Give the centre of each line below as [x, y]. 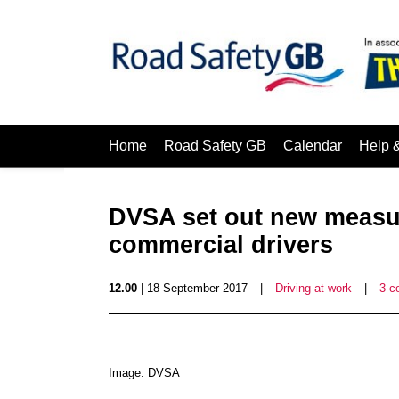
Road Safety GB [215, 146]
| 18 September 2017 [192, 288]
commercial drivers [221, 245]
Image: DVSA [144, 373]
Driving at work [313, 288]
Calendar [313, 146]
